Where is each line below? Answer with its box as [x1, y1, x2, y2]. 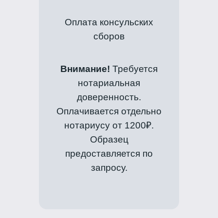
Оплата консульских [65, 17, 153, 27]
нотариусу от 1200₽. [64, 120, 154, 131]
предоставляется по [65, 148, 153, 159]
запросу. [91, 163, 127, 173]
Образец [90, 134, 128, 145]
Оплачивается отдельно [56, 106, 162, 117]
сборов [93, 31, 125, 41]
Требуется [110, 64, 158, 74]
